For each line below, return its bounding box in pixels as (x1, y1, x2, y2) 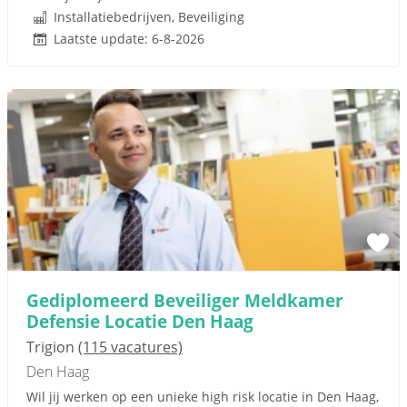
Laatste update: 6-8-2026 (54, 30, 204, 47)
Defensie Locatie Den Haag (26, 309, 253, 333)
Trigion (26, 337, 78, 357)
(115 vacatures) (78, 337, 183, 357)
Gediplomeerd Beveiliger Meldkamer (26, 288, 343, 313)
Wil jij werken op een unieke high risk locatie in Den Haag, (26, 388, 379, 405)
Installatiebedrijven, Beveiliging (54, 8, 244, 25)
